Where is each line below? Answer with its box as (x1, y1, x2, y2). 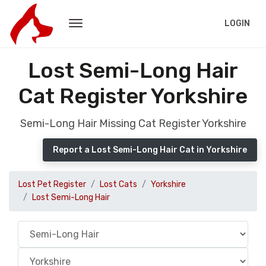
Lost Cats (100, 179, 137, 189)
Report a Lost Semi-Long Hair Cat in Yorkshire (53, 145, 247, 155)
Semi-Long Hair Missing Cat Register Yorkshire (20, 117, 246, 130)
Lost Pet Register (18, 179, 86, 189)
